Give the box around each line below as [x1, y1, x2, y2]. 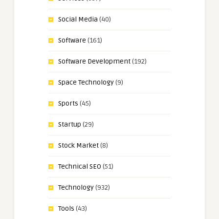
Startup [58, 120, 81, 129]
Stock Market [58, 141, 99, 150]
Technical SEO [58, 162, 101, 171]
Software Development [58, 57, 131, 66]
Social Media [58, 15, 98, 24]
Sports [58, 99, 78, 108]
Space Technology [58, 78, 114, 87]
